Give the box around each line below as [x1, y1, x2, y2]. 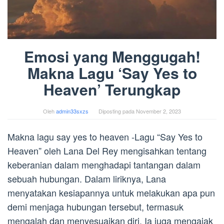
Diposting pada [98, 106, 136, 115]
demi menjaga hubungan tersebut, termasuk [7, 199, 183, 213]
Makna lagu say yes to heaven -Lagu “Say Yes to [7, 129, 202, 143]
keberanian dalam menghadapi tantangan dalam [7, 157, 200, 171]
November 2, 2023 [136, 106, 181, 115]
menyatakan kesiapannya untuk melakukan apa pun [7, 185, 215, 199]
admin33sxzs [56, 106, 88, 115]
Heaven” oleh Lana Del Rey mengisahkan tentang [7, 143, 206, 157]
